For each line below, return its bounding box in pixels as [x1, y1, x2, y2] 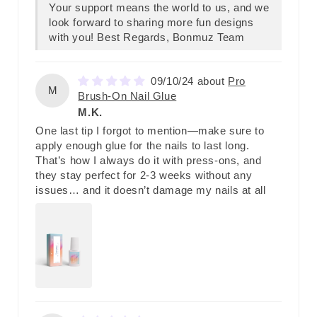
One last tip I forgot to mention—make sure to [35, 124, 265, 137]
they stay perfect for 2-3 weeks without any [35, 168, 253, 181]
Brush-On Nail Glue [78, 89, 177, 102]
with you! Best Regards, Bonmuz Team [49, 30, 245, 43]
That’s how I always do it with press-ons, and [35, 154, 262, 166]
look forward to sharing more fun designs [49, 16, 254, 28]
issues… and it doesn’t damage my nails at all [35, 183, 266, 196]
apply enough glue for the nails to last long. [35, 139, 250, 151]
